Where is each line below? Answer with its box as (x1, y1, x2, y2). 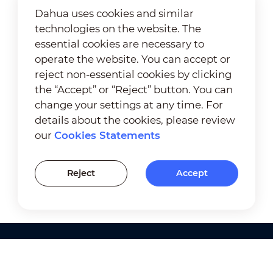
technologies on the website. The (35, 22, 202, 35)
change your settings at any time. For (35, 98, 224, 111)
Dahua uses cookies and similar (35, 7, 194, 19)
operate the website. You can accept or (35, 52, 231, 65)
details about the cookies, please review (35, 113, 236, 126)
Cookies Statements (54, 129, 161, 141)
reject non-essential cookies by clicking (35, 68, 232, 80)
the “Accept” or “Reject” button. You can (35, 83, 233, 96)
